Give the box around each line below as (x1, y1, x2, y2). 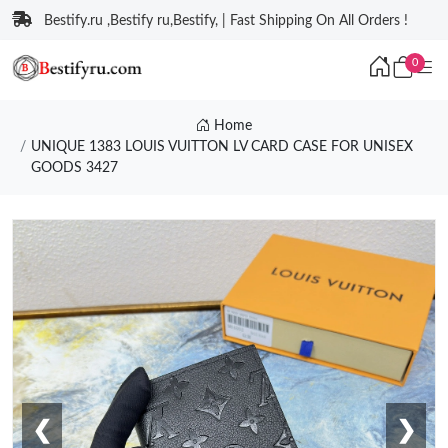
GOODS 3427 (30, 161, 118, 175)
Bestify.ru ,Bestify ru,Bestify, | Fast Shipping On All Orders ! (44, 14, 408, 28)
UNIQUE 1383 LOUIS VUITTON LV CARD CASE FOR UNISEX (30, 140, 413, 154)
